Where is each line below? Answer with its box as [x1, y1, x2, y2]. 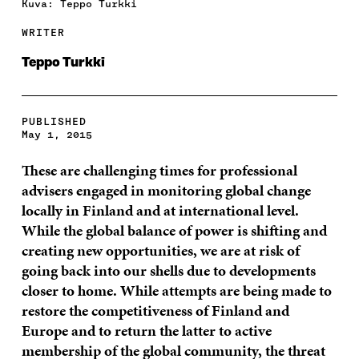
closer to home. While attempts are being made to [21, 279, 332, 301]
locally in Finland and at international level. [21, 199, 299, 221]
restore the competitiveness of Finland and [21, 299, 289, 321]
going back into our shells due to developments [21, 259, 316, 281]
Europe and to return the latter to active [21, 319, 272, 341]
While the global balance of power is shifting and [21, 219, 327, 241]
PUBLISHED [21, 115, 87, 127]
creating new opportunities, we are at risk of [21, 239, 300, 261]
